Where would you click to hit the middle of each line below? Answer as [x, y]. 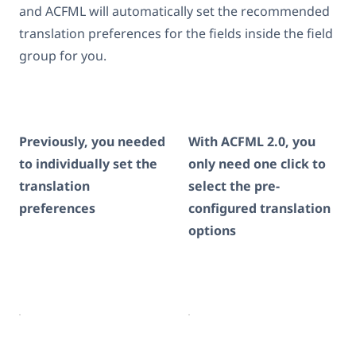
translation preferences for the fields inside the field [176, 33]
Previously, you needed [92, 141]
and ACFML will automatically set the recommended [174, 11]
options [212, 230]
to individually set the [88, 163]
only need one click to [257, 163]
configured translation [259, 208]
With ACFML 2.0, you [252, 141]
